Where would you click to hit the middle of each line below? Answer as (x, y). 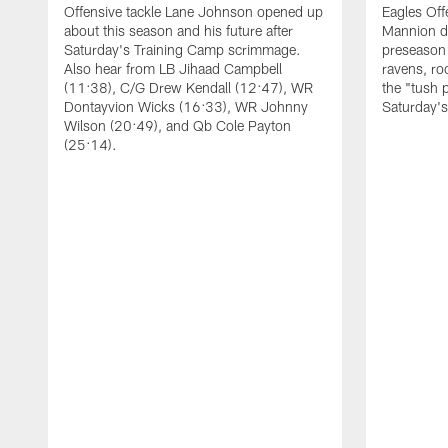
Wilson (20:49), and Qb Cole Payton (177, 125)
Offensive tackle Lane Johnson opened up (193, 11)
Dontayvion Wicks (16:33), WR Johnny (186, 106)
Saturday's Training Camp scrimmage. (182, 49)
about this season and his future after (178, 30)
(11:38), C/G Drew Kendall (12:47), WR (188, 87)
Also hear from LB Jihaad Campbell (173, 68)
